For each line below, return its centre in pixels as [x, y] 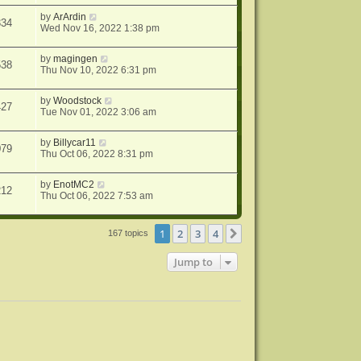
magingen [76, 59]
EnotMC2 [74, 185]
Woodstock [78, 101]
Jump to [194, 262]
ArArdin [70, 17]
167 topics [130, 232]
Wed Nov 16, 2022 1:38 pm [100, 28]
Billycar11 [75, 143]
